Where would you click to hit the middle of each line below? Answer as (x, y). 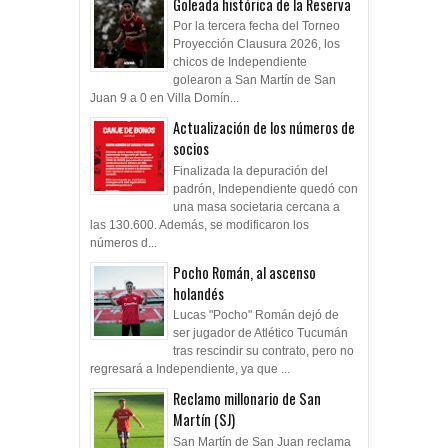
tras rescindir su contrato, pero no (263, 351)
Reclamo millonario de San (247, 399)
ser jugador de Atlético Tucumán (260, 333)
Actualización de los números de (264, 128)
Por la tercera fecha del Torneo (256, 26)
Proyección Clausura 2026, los (256, 44)
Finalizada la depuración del (250, 170)
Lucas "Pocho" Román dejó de (256, 315)
